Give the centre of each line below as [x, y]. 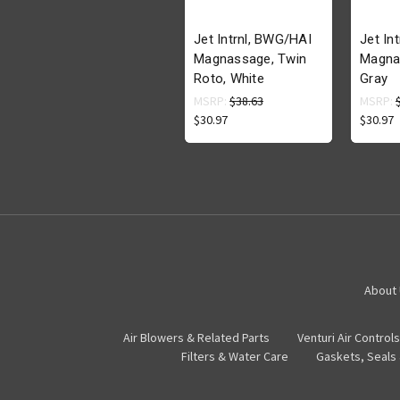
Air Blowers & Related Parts [196, 338]
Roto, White [229, 79]
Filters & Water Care [235, 357]
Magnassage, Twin [250, 59]
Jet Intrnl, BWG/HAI [253, 40]
